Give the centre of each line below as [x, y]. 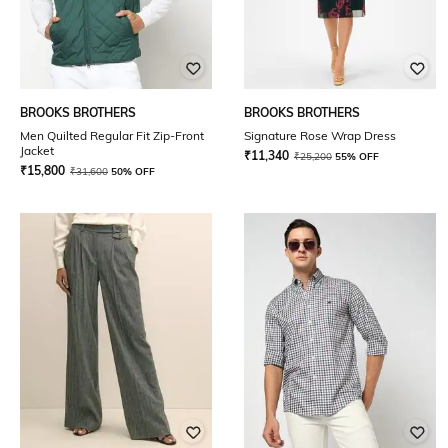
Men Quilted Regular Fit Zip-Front [112, 135]
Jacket [37, 150]
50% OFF [133, 171]
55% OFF [357, 156]
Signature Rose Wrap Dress [320, 135]
